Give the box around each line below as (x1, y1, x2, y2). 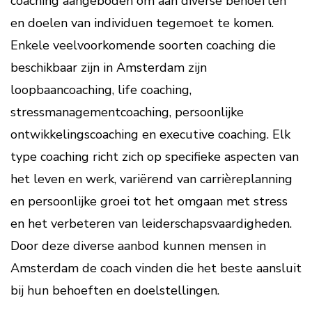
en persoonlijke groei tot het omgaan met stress (10, 193, 288, 210)
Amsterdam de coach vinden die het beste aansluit (10, 260, 302, 276)
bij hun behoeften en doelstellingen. (10, 282, 219, 299)
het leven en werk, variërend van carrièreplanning (10, 171, 292, 187)
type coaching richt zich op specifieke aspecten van (10, 148, 299, 165)
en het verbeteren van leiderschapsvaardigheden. (10, 215, 292, 232)
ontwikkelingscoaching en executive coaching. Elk (10, 126, 290, 143)
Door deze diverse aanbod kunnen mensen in (10, 237, 266, 254)
